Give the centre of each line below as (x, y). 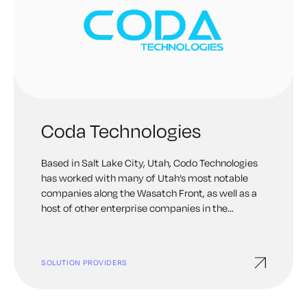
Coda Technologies (121, 131)
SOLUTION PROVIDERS (84, 262)
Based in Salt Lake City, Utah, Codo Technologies (149, 163)
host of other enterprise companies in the (134, 208)
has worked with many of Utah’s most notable (145, 178)
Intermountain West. (87, 223)
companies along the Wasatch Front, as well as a (149, 193)
